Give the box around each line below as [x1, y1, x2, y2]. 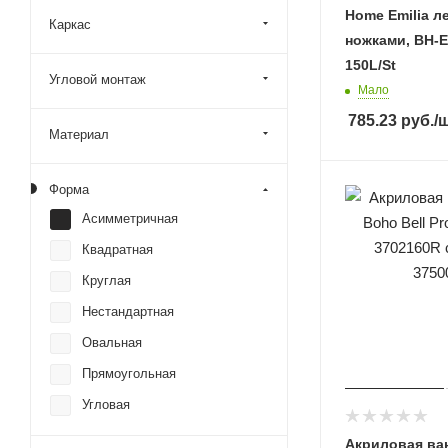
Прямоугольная [82, 366, 176, 381]
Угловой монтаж [49, 72, 146, 87]
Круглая [82, 273, 131, 288]
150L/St [345, 57, 396, 74]
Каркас [49, 17, 91, 32]
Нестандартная [82, 304, 174, 319]
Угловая [82, 397, 130, 412]
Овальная [82, 335, 142, 350]
